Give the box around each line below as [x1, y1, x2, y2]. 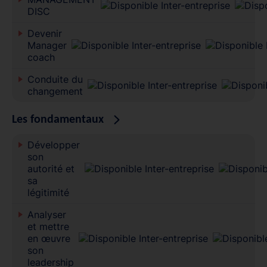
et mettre [27, 220, 69, 232]
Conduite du [27, 73, 83, 85]
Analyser [27, 208, 66, 221]
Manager [27, 39, 67, 51]
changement [27, 85, 83, 97]
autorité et [27, 162, 74, 175]
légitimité [27, 186, 69, 198]
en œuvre [27, 232, 70, 244]
